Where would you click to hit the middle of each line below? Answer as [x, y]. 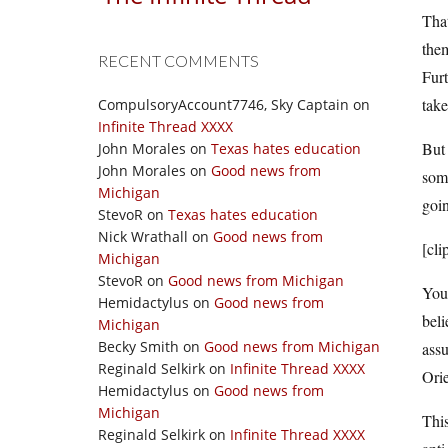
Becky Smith [138, 346]
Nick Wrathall [143, 236]
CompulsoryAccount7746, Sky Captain [223, 104]
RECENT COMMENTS [178, 60]
